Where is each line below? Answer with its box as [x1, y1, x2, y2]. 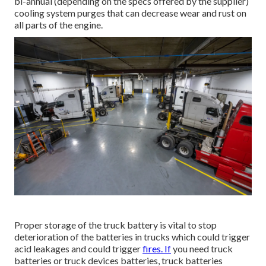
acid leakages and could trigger [14, 242, 142, 254]
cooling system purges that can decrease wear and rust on [14, 7, 246, 19]
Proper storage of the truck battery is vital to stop [14, 218, 217, 230]
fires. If [142, 242, 171, 254]
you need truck [171, 242, 233, 254]
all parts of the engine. [14, 19, 103, 31]
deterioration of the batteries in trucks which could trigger [14, 230, 250, 242]
